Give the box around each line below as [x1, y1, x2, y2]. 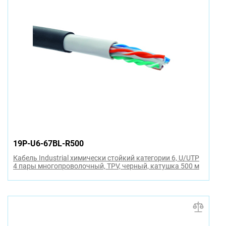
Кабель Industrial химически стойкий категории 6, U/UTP [13, 153, 199, 162]
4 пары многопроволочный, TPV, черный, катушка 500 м [13, 161, 199, 170]
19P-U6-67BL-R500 [13, 138, 84, 148]
